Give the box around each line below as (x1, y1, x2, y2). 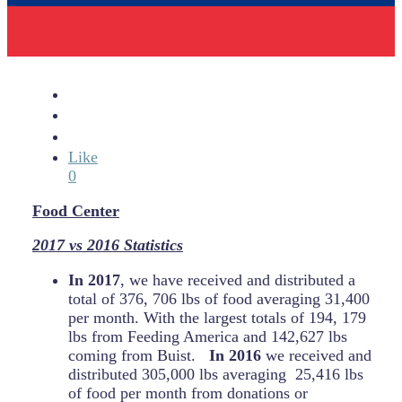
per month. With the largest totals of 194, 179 (68, 308, 366, 327)
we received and (261, 345, 371, 364)
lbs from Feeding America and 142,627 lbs (68, 327, 347, 345)
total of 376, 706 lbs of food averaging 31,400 (68, 289, 370, 308)
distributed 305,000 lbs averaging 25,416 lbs (68, 364, 363, 383)
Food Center (32, 201, 119, 220)
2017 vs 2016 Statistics (32, 236, 183, 255)
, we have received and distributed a (120, 270, 355, 289)
